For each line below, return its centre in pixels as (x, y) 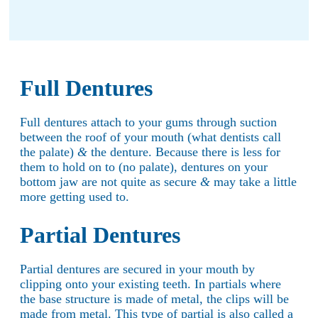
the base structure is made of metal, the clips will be (154, 298)
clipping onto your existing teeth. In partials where (150, 284)
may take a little (253, 181)
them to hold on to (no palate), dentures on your (144, 166)
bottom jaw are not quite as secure (110, 181)
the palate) (49, 152)
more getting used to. (75, 196)
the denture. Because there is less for (184, 152)
